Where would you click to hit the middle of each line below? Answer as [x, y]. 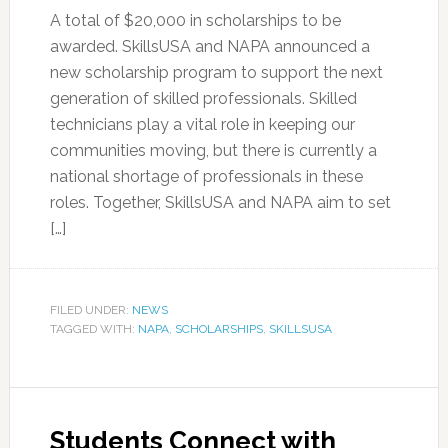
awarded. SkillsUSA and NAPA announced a [209, 46]
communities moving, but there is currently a [213, 150]
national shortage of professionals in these [206, 176]
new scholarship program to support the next [216, 72]
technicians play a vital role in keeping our [202, 124]
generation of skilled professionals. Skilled [203, 98]
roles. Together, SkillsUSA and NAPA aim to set [220, 202]
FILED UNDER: [90, 310]
